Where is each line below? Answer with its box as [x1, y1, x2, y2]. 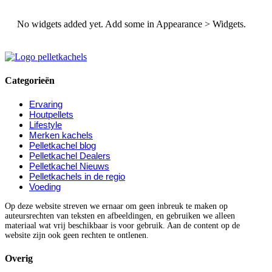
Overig [5, 253, 33, 264]
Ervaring [29, 99, 63, 110]
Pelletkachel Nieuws [29, 161, 109, 172]
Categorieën [5, 75, 55, 86]
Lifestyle [29, 120, 62, 131]
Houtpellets [29, 109, 73, 120]
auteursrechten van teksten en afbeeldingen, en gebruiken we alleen [5, 211, 235, 221]
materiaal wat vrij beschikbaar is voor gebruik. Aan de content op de [5, 221, 240, 231]
